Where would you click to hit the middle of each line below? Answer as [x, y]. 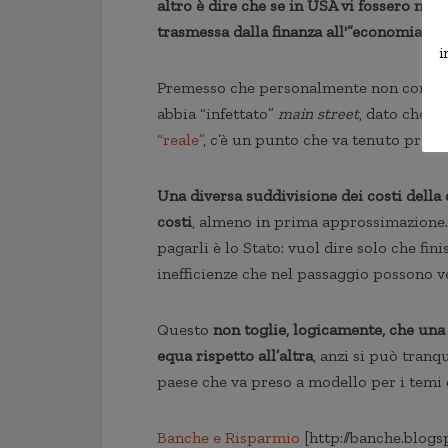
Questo [183, 329]
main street [318, 113]
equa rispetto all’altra [235, 355]
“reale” [180, 139]
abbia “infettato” [217, 113]
